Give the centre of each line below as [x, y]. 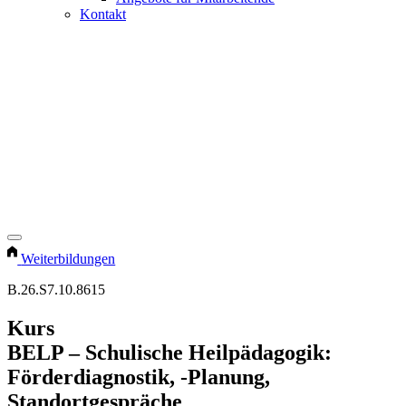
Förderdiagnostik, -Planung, [139, 377]
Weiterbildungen [68, 259]
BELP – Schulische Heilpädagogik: [169, 353]
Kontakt [103, 14]
